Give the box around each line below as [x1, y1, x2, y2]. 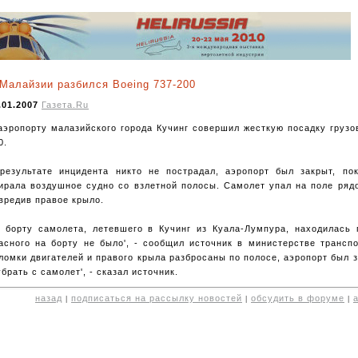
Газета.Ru [42, 100, 89, 110]
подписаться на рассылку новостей [71, 292, 242, 303]
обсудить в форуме [251, 292, 344, 303]
